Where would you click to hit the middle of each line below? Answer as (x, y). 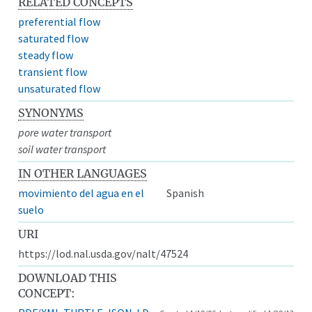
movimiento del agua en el (81, 193)
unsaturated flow (60, 88)
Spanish (185, 193)
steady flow (46, 55)
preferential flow (60, 21)
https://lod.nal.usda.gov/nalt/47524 (103, 253)
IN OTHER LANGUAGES (83, 173)
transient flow (53, 71)
